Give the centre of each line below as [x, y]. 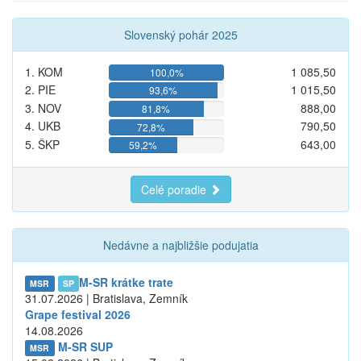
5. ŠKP [42, 145]
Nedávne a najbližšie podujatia [180, 245]
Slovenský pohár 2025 [180, 34]
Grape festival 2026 [78, 314]
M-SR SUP [85, 346]
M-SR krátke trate [127, 282]
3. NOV [43, 108]
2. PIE [40, 90]
